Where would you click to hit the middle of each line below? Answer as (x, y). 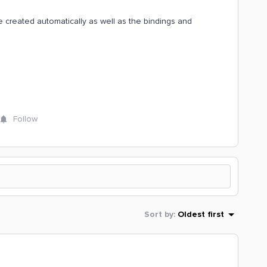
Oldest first (201, 214)
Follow (25, 119)
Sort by (159, 214)
